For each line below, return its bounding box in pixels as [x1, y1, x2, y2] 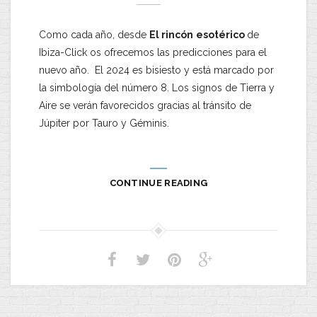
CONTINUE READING [109, 178, 208, 189]
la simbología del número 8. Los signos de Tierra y [39, 82, 275, 94]
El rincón [149, 29, 193, 41]
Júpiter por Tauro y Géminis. [39, 117, 169, 129]
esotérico [196, 29, 247, 41]
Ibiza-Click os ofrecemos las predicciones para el [39, 47, 267, 59]
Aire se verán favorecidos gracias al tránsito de [39, 100, 251, 112]
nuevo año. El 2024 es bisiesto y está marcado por [39, 64, 274, 76]
